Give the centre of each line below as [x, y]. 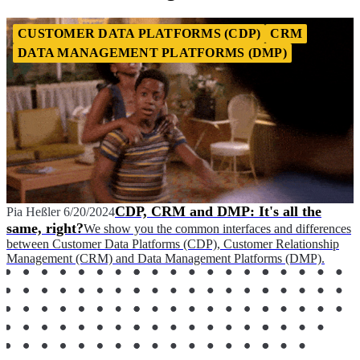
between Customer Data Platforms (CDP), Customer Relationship [173, 243]
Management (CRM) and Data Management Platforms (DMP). [166, 258]
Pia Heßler [33, 211]
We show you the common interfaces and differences [217, 228]
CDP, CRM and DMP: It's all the [218, 211]
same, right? [45, 228]
